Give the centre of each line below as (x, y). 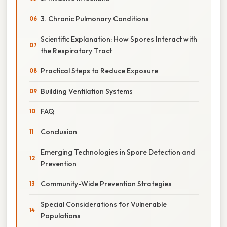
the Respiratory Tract (76, 50)
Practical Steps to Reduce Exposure (99, 71)
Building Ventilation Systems (87, 91)
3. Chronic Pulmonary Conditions (95, 18)
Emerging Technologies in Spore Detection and (118, 152)
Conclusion (59, 131)
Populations (61, 216)
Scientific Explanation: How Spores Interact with (119, 39)
